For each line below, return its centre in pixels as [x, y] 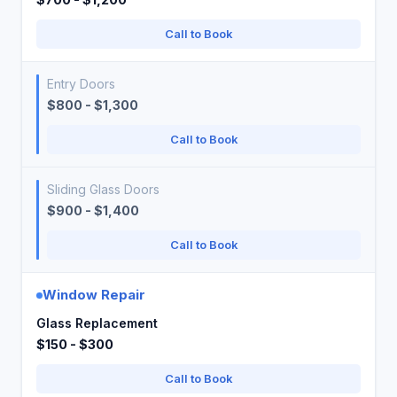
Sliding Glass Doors [103, 189]
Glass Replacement [97, 323]
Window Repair [94, 295]
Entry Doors [81, 84]
